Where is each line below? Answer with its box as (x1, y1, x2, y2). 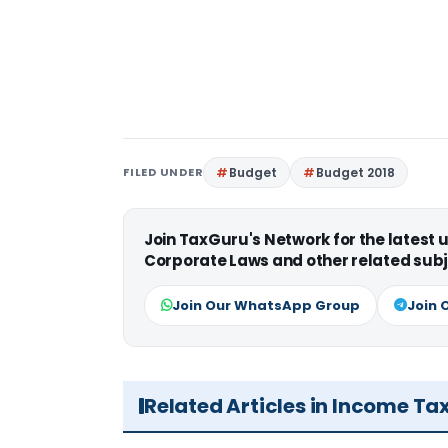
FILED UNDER (123, 164, 204, 181)
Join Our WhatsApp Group (172, 296, 360, 316)
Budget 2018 (316, 164, 396, 182)
